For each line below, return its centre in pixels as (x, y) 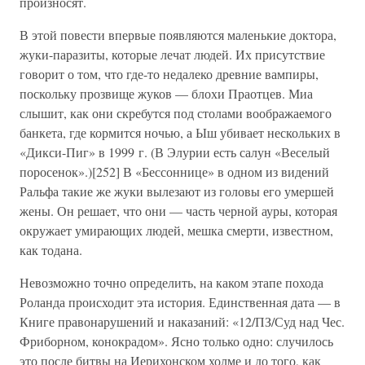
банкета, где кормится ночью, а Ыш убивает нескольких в (180, 132)
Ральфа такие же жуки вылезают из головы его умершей (177, 191)
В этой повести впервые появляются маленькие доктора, (178, 35)
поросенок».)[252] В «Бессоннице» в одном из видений (174, 172)
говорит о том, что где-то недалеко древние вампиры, (169, 74)
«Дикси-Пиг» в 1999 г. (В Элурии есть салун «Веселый (175, 152)
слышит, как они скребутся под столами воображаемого (176, 113)
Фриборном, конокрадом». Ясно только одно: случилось (176, 341)
